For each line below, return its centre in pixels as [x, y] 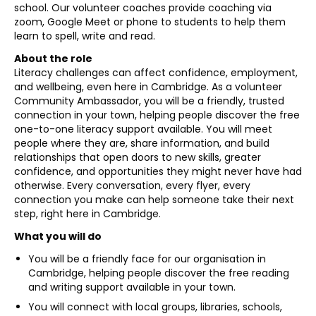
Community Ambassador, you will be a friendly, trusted [149, 101]
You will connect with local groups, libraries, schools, [155, 307]
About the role [53, 59]
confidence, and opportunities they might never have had [158, 171]
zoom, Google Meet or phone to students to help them [150, 22]
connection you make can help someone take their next [154, 200]
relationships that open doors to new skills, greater [138, 157]
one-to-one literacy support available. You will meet [143, 129]
